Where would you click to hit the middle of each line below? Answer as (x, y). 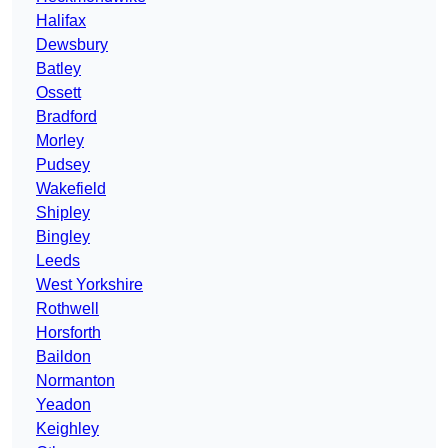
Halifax (61, 21)
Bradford (66, 117)
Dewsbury (72, 45)
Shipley (63, 213)
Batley (58, 69)
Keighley (67, 429)
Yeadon (63, 405)
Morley (60, 141)
